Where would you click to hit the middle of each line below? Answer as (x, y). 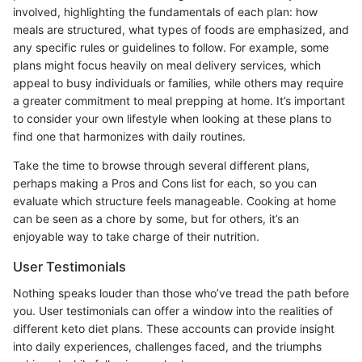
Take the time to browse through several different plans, (161, 166)
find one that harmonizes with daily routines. (129, 137)
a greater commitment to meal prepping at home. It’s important (179, 101)
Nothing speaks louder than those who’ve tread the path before (181, 293)
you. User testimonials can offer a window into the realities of (173, 310)
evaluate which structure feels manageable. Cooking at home (175, 201)
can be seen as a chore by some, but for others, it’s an (156, 219)
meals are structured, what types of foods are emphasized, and (181, 30)
